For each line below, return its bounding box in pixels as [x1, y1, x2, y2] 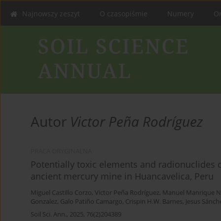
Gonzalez [31, 197, 57, 206]
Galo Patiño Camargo [60, 197, 122, 206]
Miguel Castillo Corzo [31, 188, 92, 197]
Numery [167, 9, 194, 18]
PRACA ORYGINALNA [31, 147, 92, 156]
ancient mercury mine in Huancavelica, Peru [31, 170, 214, 183]
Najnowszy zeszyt [22, 9, 80, 18]
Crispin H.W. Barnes [125, 197, 183, 206]
